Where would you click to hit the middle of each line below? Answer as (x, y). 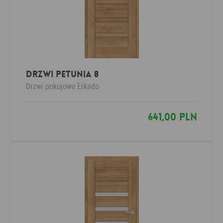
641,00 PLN (172, 117)
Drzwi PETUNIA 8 (62, 74)
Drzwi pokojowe (51, 86)
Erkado (88, 86)
